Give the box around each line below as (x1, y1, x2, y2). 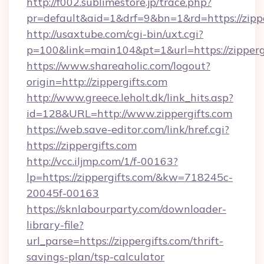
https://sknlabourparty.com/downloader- (27, 202, 226, 216)
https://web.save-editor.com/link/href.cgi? (27, 123, 229, 136)
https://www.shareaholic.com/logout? (27, 59, 210, 72)
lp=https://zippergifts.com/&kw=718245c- (27, 170, 233, 184)
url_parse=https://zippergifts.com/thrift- (27, 234, 223, 247)
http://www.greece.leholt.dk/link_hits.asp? (27, 91, 233, 104)
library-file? (27, 218, 84, 232)
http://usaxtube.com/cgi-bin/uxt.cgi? (27, 27, 203, 41)
